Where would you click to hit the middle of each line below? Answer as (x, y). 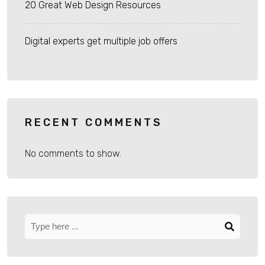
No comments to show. (73, 154)
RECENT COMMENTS (94, 123)
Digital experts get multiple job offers (101, 41)
